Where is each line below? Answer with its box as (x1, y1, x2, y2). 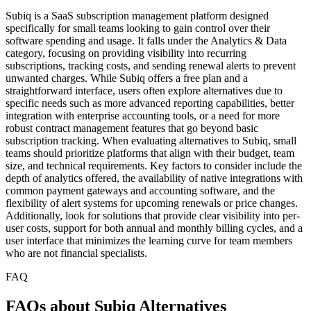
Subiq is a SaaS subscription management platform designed (6, 9, 269, 22)
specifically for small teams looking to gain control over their (6, 22, 270, 34)
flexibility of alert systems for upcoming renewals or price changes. (6, 196, 298, 209)
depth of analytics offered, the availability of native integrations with (6, 171, 303, 184)
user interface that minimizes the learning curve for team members (6, 234, 292, 246)
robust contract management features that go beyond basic (6, 121, 258, 134)
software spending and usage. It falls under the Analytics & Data (6, 34, 287, 47)
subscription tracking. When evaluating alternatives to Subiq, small (6, 134, 296, 146)
